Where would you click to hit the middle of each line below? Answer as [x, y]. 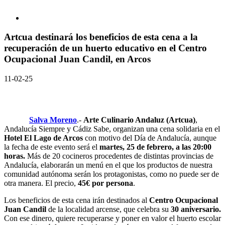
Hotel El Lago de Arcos [43, 138]
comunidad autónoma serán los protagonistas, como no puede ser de [111, 174]
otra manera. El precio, [40, 183]
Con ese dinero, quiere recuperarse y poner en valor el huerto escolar [113, 218]
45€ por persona [104, 183]
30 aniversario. [196, 209]
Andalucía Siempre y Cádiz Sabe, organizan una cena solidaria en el [112, 129]
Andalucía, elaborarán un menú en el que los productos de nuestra [108, 165]
